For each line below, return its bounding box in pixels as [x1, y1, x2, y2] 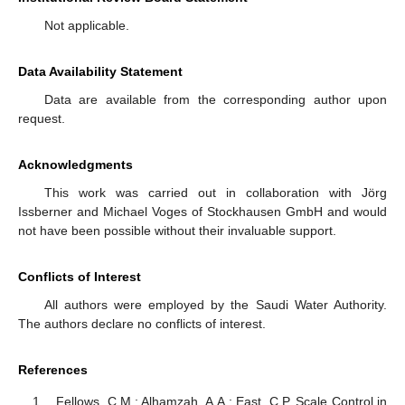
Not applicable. [43, 18, 129, 33]
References [18, 363, 88, 378]
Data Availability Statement [18, 64, 183, 80]
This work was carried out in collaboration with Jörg [43, 185, 387, 201]
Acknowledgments [18, 157, 133, 173]
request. [18, 111, 65, 127]
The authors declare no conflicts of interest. [18, 316, 266, 332]
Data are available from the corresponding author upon [43, 92, 387, 108]
